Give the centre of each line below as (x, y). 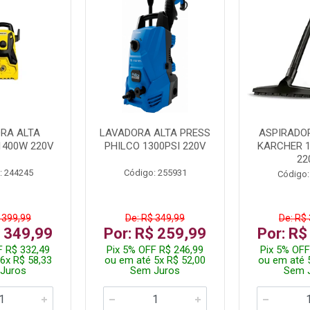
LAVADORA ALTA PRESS (155, 133)
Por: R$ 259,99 (155, 233)
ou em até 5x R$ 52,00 (155, 260)
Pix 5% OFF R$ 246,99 (155, 249)
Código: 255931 (155, 172)
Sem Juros (155, 270)
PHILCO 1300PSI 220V (155, 146)
